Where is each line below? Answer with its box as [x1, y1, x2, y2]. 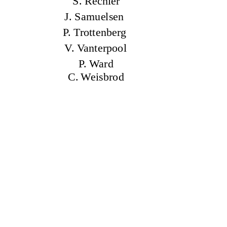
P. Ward [78, 57, 113, 70]
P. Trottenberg [62, 26, 127, 39]
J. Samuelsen [64, 10, 124, 23]
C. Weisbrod [67, 70, 124, 84]
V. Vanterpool [64, 42, 127, 55]
